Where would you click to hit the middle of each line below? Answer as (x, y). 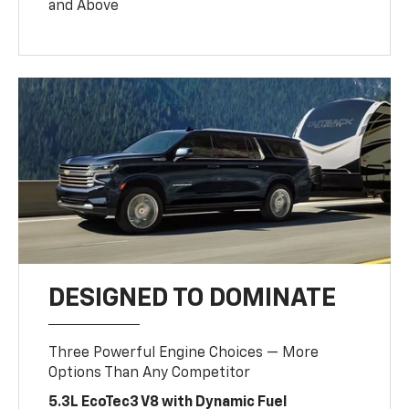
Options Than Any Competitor (150, 373)
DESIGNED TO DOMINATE (193, 298)
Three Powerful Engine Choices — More (184, 353)
